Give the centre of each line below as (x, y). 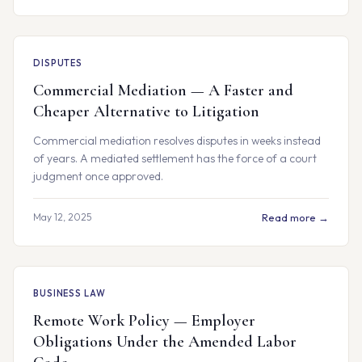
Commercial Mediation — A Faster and (163, 90)
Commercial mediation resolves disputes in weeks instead (177, 141)
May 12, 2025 (63, 217)
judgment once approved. (98, 176)
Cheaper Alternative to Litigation (146, 112)
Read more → (295, 217)
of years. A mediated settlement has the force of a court (175, 158)
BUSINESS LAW (69, 293)
